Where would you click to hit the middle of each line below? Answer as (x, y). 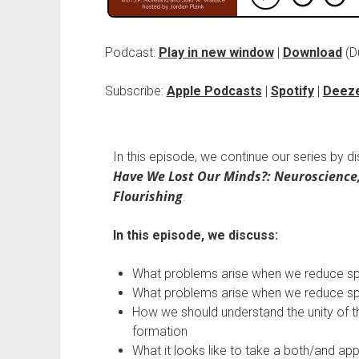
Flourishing (147, 196)
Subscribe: (135, 91)
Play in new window (216, 52)
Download (312, 52)
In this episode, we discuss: (195, 235)
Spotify (292, 91)
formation (159, 331)
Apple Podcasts (214, 91)
